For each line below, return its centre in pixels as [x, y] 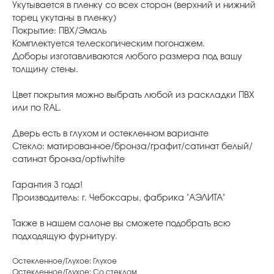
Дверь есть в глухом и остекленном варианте [110, 134]
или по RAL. [37, 108]
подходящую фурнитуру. [65, 236]
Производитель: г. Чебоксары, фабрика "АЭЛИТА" [119, 198]
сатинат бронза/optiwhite [68, 159]
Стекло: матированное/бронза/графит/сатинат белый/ [132, 146]
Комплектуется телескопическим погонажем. [109, 44]
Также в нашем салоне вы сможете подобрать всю [121, 224]
